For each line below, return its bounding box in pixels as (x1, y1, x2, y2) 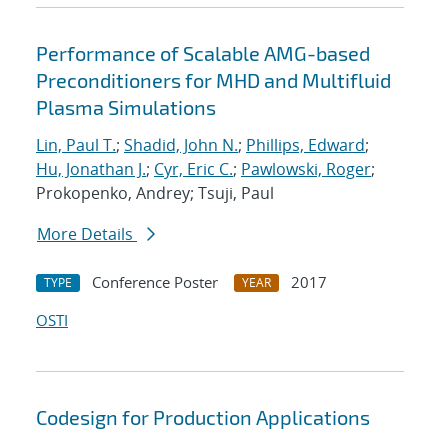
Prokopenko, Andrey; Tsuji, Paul (36, 182, 274, 205)
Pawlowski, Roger (241, 158, 371, 181)
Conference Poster (92, 272, 218, 293)
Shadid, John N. (124, 134, 238, 157)
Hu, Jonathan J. (36, 158, 146, 181)
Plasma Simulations (36, 95, 216, 120)
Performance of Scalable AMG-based (36, 41, 370, 66)
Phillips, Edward (246, 134, 365, 157)
